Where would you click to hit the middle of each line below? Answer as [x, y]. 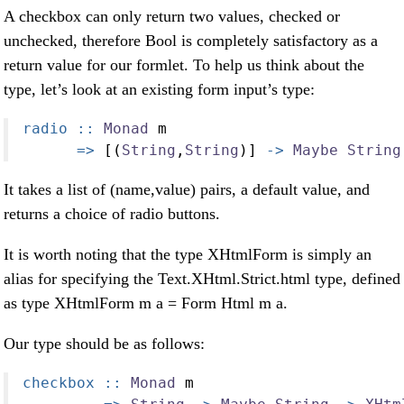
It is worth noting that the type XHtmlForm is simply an [188, 255]
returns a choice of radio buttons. [112, 214]
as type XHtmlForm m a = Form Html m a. [146, 303]
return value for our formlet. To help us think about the [184, 65]
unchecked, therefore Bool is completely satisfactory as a [191, 41]
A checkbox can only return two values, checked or [172, 17]
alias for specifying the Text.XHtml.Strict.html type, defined [202, 279]
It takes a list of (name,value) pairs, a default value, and [187, 190]
